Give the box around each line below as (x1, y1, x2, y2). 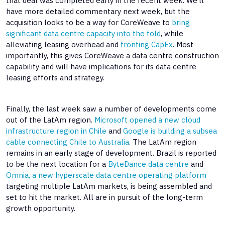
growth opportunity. (6, 203, 75, 213)
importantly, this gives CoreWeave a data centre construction (6, 50, 219, 60)
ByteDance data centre (108, 159, 189, 169)
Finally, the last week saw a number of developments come (6, 103, 216, 114)
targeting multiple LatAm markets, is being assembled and (6, 181, 212, 191)
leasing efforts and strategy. (6, 72, 104, 82)
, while (161, 28, 183, 38)
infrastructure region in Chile (6, 126, 106, 136)
